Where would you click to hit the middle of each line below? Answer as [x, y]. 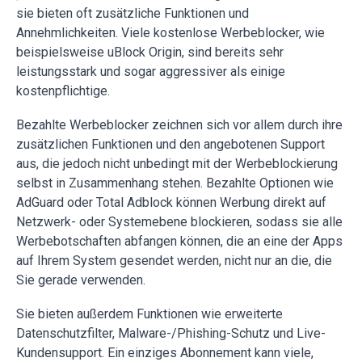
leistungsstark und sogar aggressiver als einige [151, 72]
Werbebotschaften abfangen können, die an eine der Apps [179, 242]
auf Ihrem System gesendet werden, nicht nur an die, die [174, 261]
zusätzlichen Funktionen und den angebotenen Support [170, 145]
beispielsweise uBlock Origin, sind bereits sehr [150, 53]
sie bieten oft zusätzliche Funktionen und [133, 14]
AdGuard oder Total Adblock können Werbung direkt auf [171, 203]
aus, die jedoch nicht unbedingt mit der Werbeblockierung [177, 164]
